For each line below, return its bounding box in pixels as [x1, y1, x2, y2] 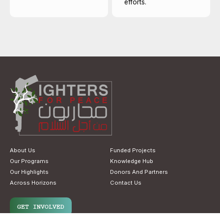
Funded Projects [110, 146, 156, 154]
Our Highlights [10, 168, 49, 175]
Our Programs [10, 157, 49, 165]
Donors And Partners [110, 168, 168, 175]
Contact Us [110, 179, 141, 186]
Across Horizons [10, 179, 56, 186]
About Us [10, 146, 35, 154]
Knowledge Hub [110, 157, 153, 165]
